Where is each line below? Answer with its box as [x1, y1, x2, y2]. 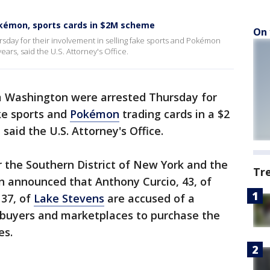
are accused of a [104, 191, 195, 206]
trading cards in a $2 [119, 107, 230, 121]
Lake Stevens [34, 191, 104, 206]
